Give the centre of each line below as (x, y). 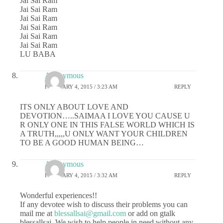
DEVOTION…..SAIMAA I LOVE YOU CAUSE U (105, 116)
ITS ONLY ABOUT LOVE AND (74, 107)
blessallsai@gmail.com (90, 214)
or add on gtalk (151, 214)
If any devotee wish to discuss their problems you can (104, 205)
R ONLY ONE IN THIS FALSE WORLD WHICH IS (107, 125)
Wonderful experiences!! (58, 196)
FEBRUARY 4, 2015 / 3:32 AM (81, 175)
